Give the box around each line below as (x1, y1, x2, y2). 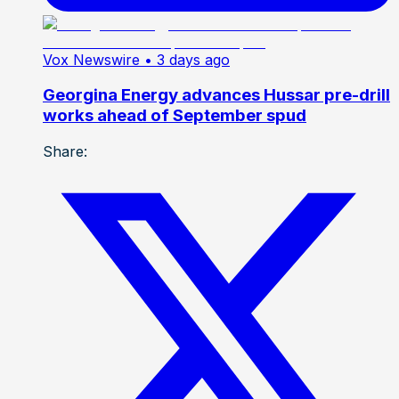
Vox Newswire (43, 50, 140, 69)
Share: (43, 142, 87, 161)
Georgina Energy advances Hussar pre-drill (43, 85, 390, 106)
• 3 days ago (144, 50, 230, 69)
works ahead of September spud (43, 105, 306, 126)
